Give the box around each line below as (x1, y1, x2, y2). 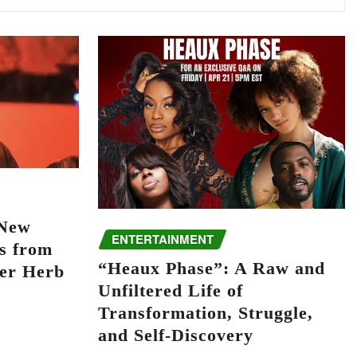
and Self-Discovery (97, 325, 253, 345)
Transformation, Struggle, (97, 303, 313, 323)
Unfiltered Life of (97, 280, 243, 300)
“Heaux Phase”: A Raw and (97, 258, 325, 278)
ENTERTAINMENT (111, 230, 214, 249)
